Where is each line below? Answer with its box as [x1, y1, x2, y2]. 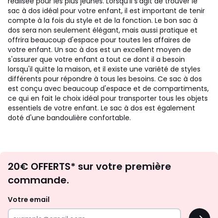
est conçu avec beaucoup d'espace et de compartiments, [8, 84, 209, 93]
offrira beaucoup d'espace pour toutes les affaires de [8, 35, 191, 45]
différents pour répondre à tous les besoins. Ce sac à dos [8, 74, 202, 84]
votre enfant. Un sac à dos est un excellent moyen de [8, 45, 191, 54]
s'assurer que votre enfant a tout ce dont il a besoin [8, 54, 185, 64]
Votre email [8, 195, 51, 204]
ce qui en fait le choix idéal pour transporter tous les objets [8, 93, 208, 103]
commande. [8, 173, 69, 187]
